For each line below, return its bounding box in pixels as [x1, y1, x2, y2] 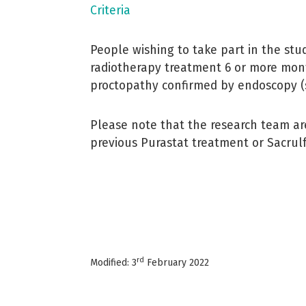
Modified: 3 [90, 257, 137, 268]
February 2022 [144, 257, 209, 268]
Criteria [90, 3, 130, 18]
